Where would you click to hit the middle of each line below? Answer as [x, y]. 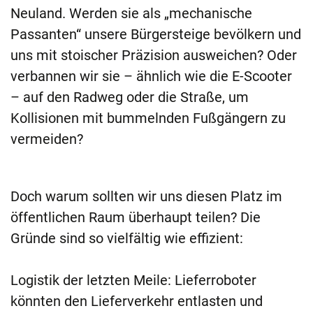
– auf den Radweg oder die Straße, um [130, 97]
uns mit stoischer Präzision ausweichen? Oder [154, 56]
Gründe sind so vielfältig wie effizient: [127, 239]
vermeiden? [49, 139]
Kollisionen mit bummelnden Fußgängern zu [148, 118]
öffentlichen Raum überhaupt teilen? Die [136, 218]
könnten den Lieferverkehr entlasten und [137, 301]
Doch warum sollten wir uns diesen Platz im [146, 197]
